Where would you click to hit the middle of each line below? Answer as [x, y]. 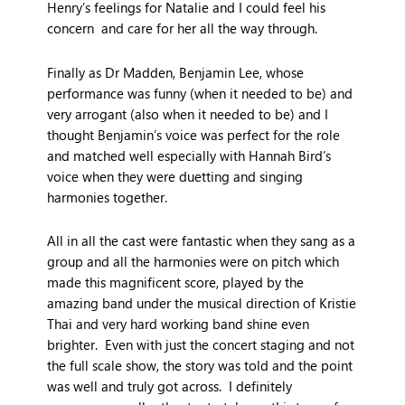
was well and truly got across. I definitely [170, 386]
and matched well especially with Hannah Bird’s [189, 155]
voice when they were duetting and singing [175, 176]
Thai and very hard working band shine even [179, 324]
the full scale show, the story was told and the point [200, 366]
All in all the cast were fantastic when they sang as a [202, 241]
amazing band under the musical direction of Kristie [202, 303]
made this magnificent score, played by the [176, 283]
